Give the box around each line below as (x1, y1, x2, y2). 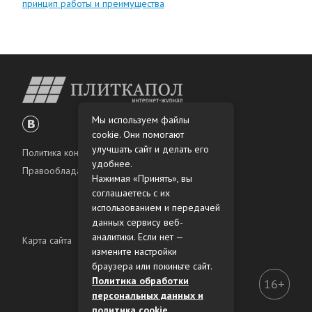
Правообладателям (22, 164, 107, 178)
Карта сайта (22, 234, 72, 247)
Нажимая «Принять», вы (92, 172, 192, 185)
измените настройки (92, 245, 177, 258)
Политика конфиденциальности (22, 146, 155, 159)
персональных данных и (92, 289, 203, 302)
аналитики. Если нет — (92, 231, 183, 243)
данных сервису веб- (92, 216, 183, 228)
